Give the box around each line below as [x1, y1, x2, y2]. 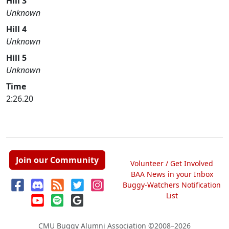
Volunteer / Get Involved [130, 158, 213, 168]
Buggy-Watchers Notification [123, 179, 221, 190]
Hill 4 [6, 24, 27, 35]
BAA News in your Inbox [130, 169, 213, 179]
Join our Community [16, 154, 99, 166]
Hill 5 [6, 52, 27, 63]
